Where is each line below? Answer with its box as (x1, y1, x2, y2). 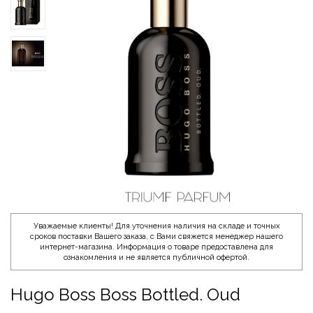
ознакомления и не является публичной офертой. (64, 252, 249, 262)
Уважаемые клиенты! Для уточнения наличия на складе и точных (33, 221, 280, 231)
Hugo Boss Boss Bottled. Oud (10, 284, 240, 305)
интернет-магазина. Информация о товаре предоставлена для (40, 242, 273, 252)
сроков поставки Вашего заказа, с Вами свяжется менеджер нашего (30, 231, 283, 241)
